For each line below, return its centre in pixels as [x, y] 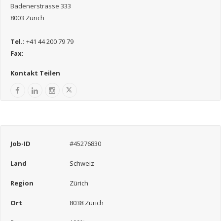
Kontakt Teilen [35, 73]
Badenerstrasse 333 [41, 6]
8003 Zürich [27, 18]
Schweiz [82, 163]
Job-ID [20, 144]
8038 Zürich [87, 203]
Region [22, 183]
